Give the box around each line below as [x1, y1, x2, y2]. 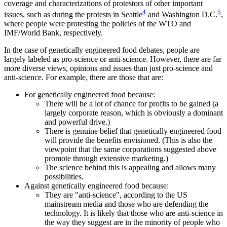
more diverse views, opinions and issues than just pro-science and [4, 63, 213, 72]
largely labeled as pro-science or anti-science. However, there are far [4, 54, 221, 63]
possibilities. [45, 172, 84, 181]
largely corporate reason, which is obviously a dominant [45, 108, 223, 117]
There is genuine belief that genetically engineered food [45, 126, 221, 135]
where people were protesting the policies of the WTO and [4, 19, 191, 28]
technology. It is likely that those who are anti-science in [45, 208, 223, 217]
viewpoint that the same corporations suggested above [45, 144, 216, 154]
